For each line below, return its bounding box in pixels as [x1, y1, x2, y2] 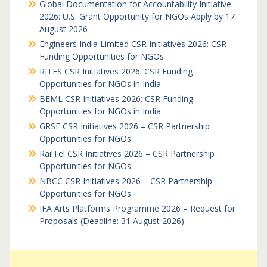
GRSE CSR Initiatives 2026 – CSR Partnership [39, 120, 210, 132]
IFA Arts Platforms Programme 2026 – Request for [39, 203, 235, 214]
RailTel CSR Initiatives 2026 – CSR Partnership [39, 148, 215, 159]
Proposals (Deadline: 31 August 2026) [39, 215, 184, 226]
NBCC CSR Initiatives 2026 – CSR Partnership [39, 175, 212, 187]
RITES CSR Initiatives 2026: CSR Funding [39, 66, 193, 77]
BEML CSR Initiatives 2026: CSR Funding [39, 93, 193, 104]
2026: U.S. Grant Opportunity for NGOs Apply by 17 [39, 11, 235, 22]
